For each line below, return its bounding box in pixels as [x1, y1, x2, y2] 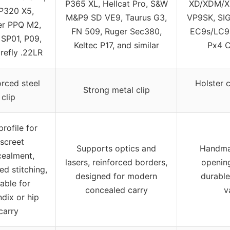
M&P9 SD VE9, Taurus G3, [66, 12, 167, 23]
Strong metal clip [83, 84, 150, 95]
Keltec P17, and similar [73, 40, 159, 50]
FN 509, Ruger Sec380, [71, 26, 162, 36]
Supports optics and [76, 143, 156, 154]
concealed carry [85, 184, 148, 195]
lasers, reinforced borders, [65, 157, 167, 167]
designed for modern [75, 170, 157, 181]
